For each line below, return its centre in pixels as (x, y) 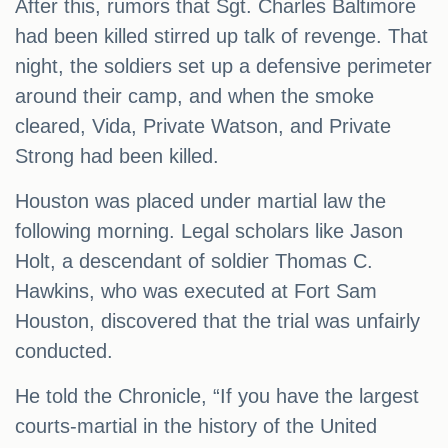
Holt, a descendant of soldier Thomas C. (194, 261)
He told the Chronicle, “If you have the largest (217, 396)
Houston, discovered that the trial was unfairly (217, 321)
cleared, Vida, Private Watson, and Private (203, 126)
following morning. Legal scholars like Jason (209, 231)
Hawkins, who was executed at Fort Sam (196, 291)
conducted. (64, 351)
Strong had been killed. (117, 156)
